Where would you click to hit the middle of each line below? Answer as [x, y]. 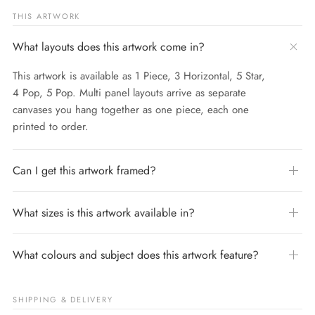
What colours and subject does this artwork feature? [136, 255]
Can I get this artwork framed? [84, 170]
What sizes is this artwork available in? [104, 212]
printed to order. [51, 126]
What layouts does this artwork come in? [109, 46]
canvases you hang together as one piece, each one [131, 109]
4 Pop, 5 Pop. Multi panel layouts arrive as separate [129, 92]
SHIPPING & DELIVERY [63, 299]
